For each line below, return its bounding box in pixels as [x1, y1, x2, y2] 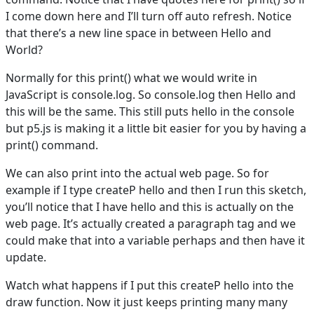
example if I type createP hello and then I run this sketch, [6, 182, 306, 198]
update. [6, 250, 46, 266]
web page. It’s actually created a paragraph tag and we [6, 216, 296, 232]
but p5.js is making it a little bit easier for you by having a [6, 121, 306, 137]
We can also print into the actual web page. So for [6, 165, 269, 182]
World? [6, 42, 43, 58]
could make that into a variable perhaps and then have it [6, 233, 305, 249]
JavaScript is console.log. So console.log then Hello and [6, 87, 296, 103]
